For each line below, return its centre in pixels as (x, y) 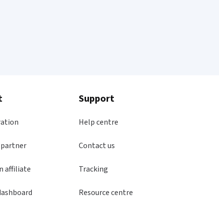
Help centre (98, 122)
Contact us (97, 146)
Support (96, 99)
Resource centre (106, 193)
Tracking (93, 169)
